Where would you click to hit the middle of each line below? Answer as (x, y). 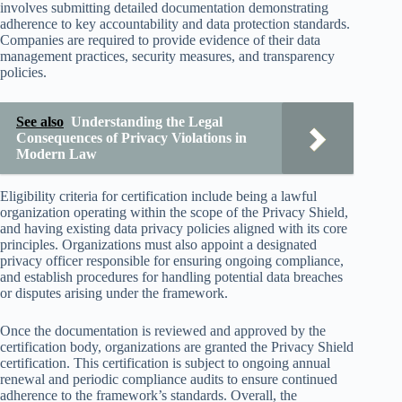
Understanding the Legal (147, 121)
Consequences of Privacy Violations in (131, 137)
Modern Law (57, 153)
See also (40, 121)
